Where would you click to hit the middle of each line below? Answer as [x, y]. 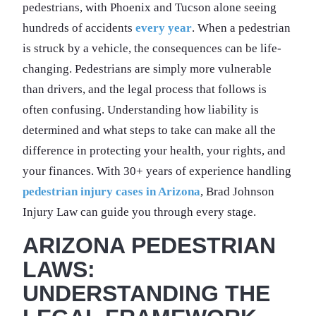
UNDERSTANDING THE [146, 293]
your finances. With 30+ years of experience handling [157, 171]
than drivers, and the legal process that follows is [145, 89]
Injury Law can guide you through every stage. [139, 212]
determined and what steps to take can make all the [149, 130]
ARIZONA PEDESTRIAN [149, 245]
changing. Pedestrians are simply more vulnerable [147, 68]
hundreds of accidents [79, 28]
